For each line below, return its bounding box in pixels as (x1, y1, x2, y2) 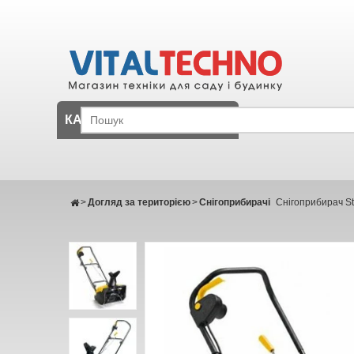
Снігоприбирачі (199, 197, 270, 208)
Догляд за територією (88, 197, 190, 208)
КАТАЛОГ (65, 113, 123, 126)
